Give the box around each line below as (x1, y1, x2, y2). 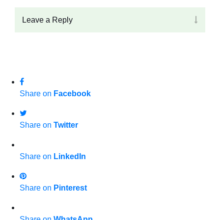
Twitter (54, 121, 78, 130)
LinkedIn (54, 152, 86, 161)
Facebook (54, 89, 91, 98)
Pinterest (54, 184, 87, 192)
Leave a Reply (22, 16, 73, 25)
